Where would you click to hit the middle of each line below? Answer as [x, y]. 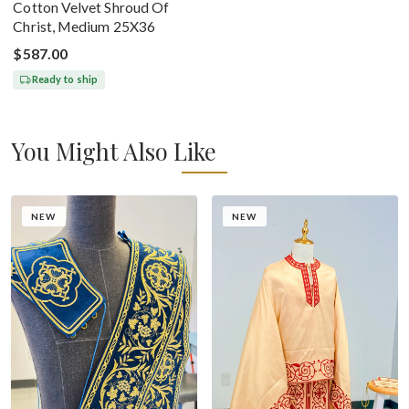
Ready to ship [65, 79]
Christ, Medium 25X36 [84, 26]
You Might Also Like [114, 150]
